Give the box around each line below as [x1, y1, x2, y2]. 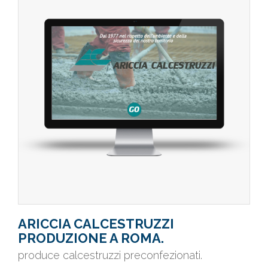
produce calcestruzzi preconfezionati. [18, 249, 202, 261]
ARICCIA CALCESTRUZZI [18, 216, 174, 232]
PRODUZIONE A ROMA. [18, 230, 164, 246]
